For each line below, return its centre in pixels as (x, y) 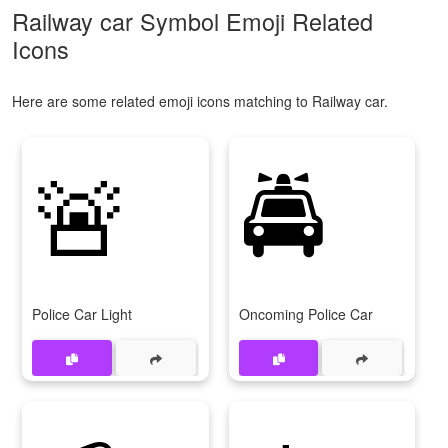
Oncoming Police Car (305, 314)
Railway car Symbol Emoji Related (192, 21)
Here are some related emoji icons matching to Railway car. (200, 101)
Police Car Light (82, 314)
